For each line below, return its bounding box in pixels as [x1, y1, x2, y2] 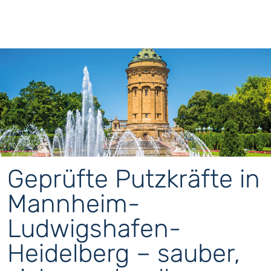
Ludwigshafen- [7, 214, 181, 244]
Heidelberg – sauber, [7, 238, 240, 269]
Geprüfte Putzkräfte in [7, 164, 260, 194]
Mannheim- [7, 189, 140, 219]
